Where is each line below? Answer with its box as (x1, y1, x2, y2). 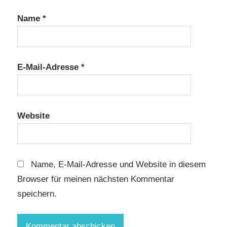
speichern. (17, 188, 57, 199)
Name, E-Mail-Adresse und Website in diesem (30, 159, 206, 169)
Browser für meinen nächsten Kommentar (17, 174, 174, 184)
